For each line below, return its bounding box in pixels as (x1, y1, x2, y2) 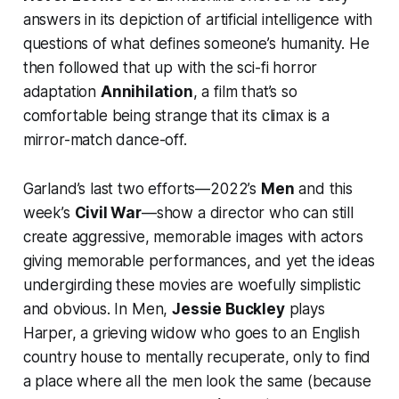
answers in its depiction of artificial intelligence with (22, 11, 373, 29)
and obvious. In (22, 300, 132, 319)
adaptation (22, 83, 101, 102)
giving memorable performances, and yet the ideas (22, 252, 375, 271)
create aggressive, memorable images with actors (22, 228, 363, 247)
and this (294, 180, 353, 199)
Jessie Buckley (172, 300, 285, 319)
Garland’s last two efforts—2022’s (22, 180, 261, 199)
